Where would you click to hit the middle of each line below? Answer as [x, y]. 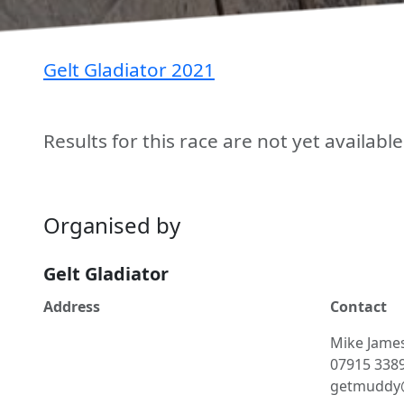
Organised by [112, 225]
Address [72, 307]
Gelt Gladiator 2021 [129, 69]
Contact [358, 307]
